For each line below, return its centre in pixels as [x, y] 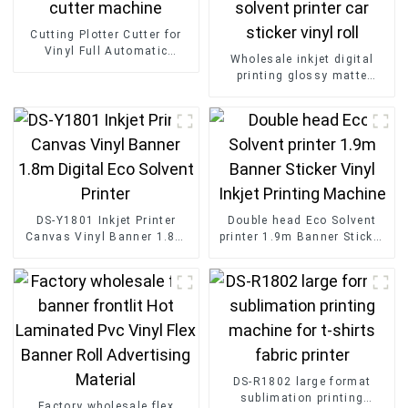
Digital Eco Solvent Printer [106, 254]
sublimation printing [302, 398]
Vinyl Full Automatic [106, 51]
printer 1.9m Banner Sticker [302, 237]
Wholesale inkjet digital [302, 60]
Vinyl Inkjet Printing [302, 254]
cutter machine [106, 84]
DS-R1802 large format [302, 382]
